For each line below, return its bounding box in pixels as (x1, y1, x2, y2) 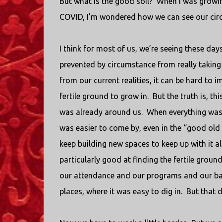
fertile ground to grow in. (59, 92, 149, 101)
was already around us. (59, 108, 143, 116)
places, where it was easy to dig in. (59, 187, 182, 196)
